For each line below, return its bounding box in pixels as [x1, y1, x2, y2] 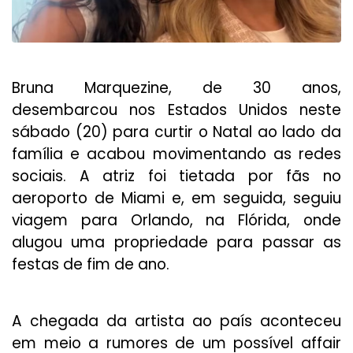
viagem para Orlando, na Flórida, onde [12, 209, 341, 231]
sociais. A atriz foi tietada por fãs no [12, 165, 341, 187]
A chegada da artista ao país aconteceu [12, 310, 341, 332]
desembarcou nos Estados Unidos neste [12, 98, 341, 121]
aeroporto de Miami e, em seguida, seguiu [12, 187, 341, 209]
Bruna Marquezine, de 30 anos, [12, 76, 341, 98]
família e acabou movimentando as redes [12, 143, 341, 165]
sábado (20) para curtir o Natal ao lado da [12, 121, 341, 143]
